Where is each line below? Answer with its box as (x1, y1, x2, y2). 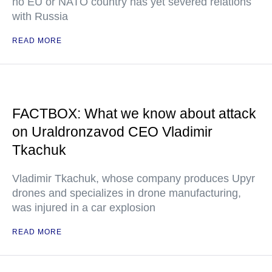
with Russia (12, 10, 68, 22)
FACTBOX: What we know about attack (12, 106, 256, 121)
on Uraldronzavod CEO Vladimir (12, 124, 212, 140)
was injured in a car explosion (12, 202, 155, 214)
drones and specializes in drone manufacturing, (12, 187, 241, 199)
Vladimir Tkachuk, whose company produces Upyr (12, 172, 255, 185)
